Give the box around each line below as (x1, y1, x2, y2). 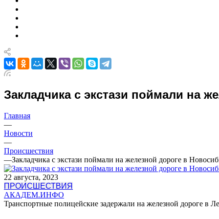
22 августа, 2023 (4, 173, 58, 181)
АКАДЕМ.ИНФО (4, 190, 64, 199)
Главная (4, 111, 30, 120)
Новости (4, 129, 33, 137)
